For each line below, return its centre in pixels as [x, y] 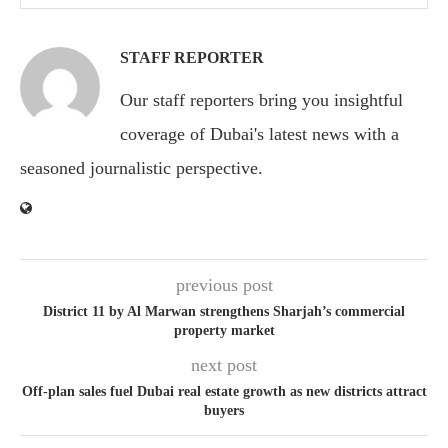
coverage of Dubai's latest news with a [259, 134]
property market [224, 330]
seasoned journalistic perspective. [141, 168]
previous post [224, 285]
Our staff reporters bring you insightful [261, 100]
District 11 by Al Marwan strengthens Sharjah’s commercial [224, 311]
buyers [224, 410]
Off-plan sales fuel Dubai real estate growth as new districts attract [224, 391]
